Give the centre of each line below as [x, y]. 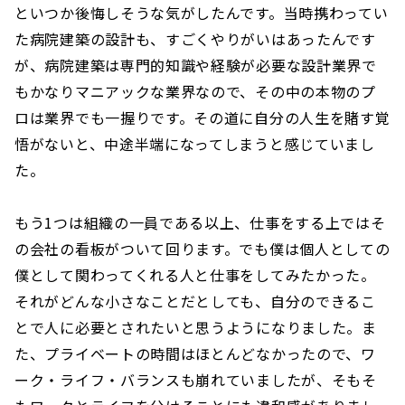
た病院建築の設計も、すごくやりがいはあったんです [195, 38]
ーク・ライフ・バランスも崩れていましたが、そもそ [196, 379]
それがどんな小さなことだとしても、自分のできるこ [195, 301]
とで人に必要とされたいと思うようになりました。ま [196, 327]
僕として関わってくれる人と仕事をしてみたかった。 [195, 274]
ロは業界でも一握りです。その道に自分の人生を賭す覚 [202, 117]
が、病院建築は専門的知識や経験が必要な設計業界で [196, 65]
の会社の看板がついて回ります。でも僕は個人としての [202, 248]
